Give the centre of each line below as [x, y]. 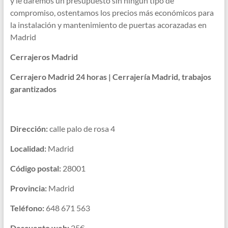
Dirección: [29, 129]
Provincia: [28, 188]
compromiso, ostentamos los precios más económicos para [112, 13]
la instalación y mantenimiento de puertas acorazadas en [108, 25]
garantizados [33, 89]
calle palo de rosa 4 [81, 129]
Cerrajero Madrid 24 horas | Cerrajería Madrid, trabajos [110, 77]
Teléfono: [27, 208]
